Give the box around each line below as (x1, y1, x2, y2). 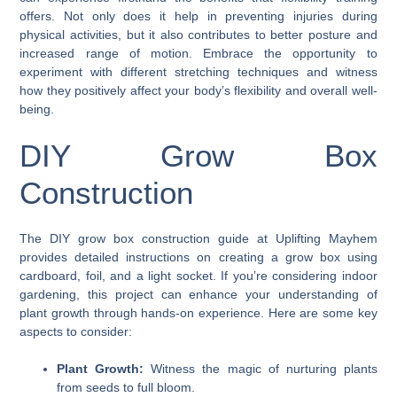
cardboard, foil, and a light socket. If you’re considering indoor (19, 268, 378, 283)
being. (19, 101, 55, 116)
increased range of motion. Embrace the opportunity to (19, 45, 378, 60)
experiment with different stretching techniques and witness (19, 64, 378, 79)
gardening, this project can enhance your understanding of (19, 286, 378, 301)
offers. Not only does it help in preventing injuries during (19, 8, 378, 23)
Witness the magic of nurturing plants (144, 361, 378, 376)
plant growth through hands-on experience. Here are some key (19, 305, 378, 320)
